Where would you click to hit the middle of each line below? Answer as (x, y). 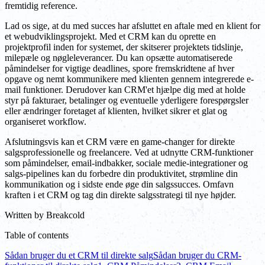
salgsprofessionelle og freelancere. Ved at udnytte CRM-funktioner (129, 152)
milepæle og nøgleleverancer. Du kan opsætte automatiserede (119, 57)
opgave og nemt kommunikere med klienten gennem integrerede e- (129, 79)
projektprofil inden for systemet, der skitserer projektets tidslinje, (124, 47)
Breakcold (65, 215)
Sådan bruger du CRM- (197, 255)
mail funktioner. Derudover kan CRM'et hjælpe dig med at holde (125, 89)
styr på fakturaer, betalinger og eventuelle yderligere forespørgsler (127, 100)
